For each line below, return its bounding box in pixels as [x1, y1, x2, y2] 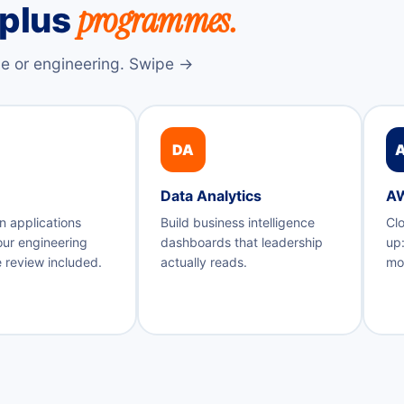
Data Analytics [160, 187, 262, 206]
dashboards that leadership [160, 234, 323, 251]
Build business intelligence [160, 215, 315, 231]
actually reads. [160, 254, 247, 271]
